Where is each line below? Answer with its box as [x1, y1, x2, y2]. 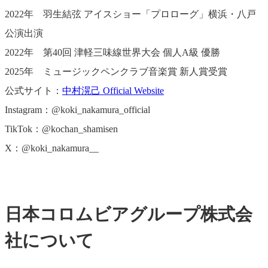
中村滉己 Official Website [62, 85, 164, 96]
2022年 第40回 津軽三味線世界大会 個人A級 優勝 [5, 47, 220, 57]
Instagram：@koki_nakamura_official [5, 104, 150, 115]
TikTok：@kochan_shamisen [5, 123, 118, 134]
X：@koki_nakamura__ [5, 142, 99, 153]
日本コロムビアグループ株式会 [5, 205, 252, 224]
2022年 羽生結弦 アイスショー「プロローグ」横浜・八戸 [5, 8, 256, 19]
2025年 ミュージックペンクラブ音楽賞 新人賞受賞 [5, 66, 227, 77]
